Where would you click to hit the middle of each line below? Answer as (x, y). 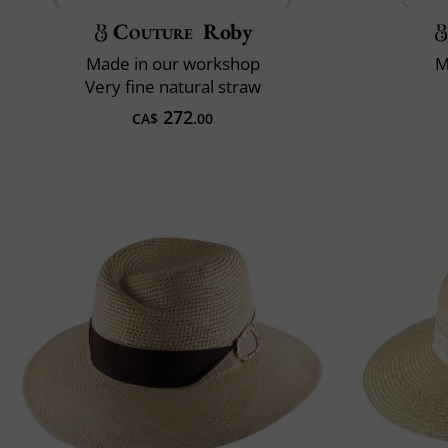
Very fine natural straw (172, 86)
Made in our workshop (172, 63)
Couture (153, 31)
